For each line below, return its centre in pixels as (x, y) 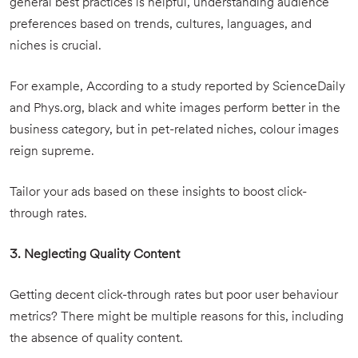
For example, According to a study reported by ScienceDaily (177, 87)
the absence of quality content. (96, 339)
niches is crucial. (56, 46)
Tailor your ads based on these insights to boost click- (158, 193)
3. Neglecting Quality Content (95, 255)
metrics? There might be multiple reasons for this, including (177, 317)
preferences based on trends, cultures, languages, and (161, 25)
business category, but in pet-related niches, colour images (174, 130)
